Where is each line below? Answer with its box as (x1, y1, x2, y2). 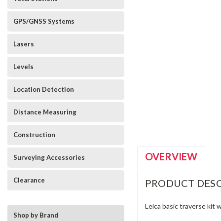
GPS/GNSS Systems (13, 17, 74, 25)
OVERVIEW (145, 150, 197, 162)
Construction (13, 131, 55, 139)
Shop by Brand (13, 211, 58, 219)
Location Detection (13, 85, 74, 93)
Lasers (13, 40, 34, 48)
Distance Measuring (13, 108, 76, 116)
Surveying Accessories (13, 153, 85, 161)
